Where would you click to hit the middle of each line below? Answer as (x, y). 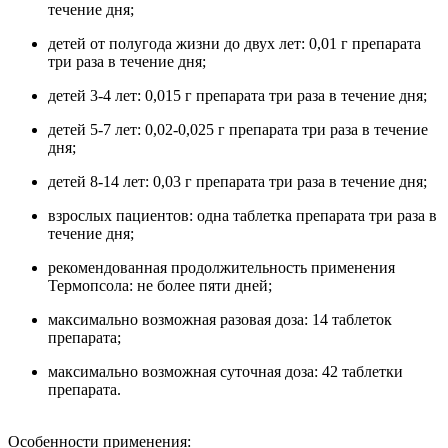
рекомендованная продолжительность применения (221, 268)
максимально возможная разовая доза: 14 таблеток (220, 320)
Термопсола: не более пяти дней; (160, 286)
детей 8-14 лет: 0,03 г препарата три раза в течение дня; (237, 182)
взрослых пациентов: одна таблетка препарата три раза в (242, 216)
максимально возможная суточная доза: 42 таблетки (225, 372)
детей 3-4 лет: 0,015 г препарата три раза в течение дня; (237, 96)
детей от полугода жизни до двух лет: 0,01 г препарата (234, 44)
